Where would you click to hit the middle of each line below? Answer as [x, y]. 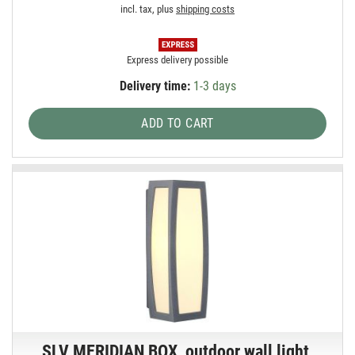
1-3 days [213, 86]
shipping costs [206, 9]
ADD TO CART [177, 123]
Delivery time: [155, 86]
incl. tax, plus [149, 9]
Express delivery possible [178, 59]
